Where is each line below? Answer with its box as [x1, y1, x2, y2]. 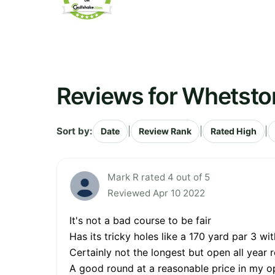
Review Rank [139, 125, 192, 136]
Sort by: [56, 125, 93, 137]
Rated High [211, 125, 257, 136]
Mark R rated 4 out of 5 [107, 171, 210, 183]
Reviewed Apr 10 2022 [107, 187, 205, 199]
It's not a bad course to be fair [69, 214, 211, 227]
